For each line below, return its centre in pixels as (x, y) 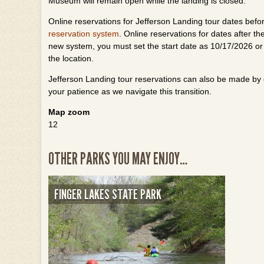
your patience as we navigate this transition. (130, 91)
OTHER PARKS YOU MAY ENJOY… (118, 159)
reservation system (84, 34)
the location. (71, 58)
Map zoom (69, 112)
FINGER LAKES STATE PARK (108, 194)
